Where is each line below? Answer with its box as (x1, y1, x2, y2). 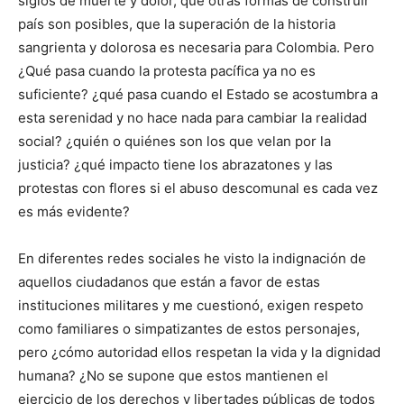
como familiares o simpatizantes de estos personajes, (18, 320, 360, 338)
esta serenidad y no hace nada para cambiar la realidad (18, 109, 367, 127)
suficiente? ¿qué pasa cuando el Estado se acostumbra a (18, 86, 378, 104)
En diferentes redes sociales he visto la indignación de (18, 250, 366, 268)
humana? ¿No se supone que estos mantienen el (18, 367, 328, 385)
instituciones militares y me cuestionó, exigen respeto (18, 297, 363, 315)
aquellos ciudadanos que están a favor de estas (18, 273, 320, 291)
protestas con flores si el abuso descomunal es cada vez (18, 179, 378, 197)
